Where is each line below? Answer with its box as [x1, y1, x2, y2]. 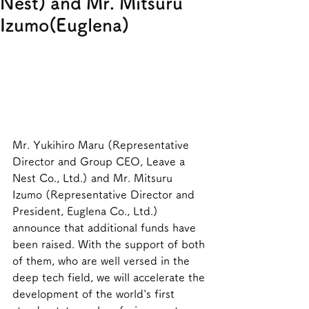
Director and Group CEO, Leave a [12, 155, 188, 167]
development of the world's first [12, 288, 178, 299]
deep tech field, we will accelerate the [12, 271, 208, 283]
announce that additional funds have [12, 221, 199, 233]
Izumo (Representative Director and [12, 188, 198, 200]
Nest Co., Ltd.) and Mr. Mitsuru [12, 172, 176, 183]
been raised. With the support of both [12, 238, 208, 250]
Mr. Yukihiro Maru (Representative [12, 139, 192, 150]
